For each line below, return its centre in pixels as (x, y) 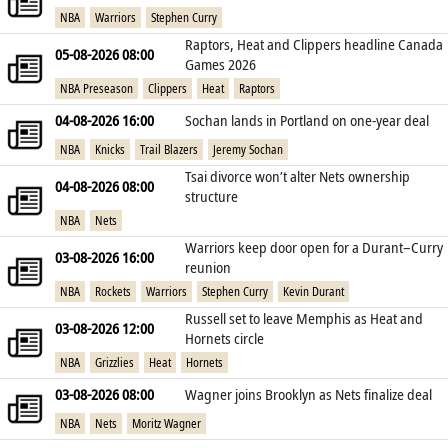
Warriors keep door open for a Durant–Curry (314, 247)
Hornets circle (224, 338)
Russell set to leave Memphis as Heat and (304, 318)
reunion (208, 267)
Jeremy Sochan (248, 149)
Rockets (113, 291)
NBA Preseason (96, 88)
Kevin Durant (313, 291)
